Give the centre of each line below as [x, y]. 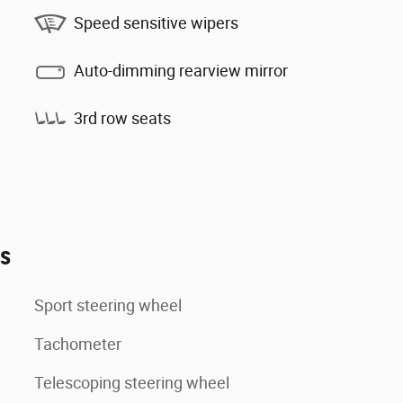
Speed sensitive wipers [156, 22]
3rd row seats [122, 118]
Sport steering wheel [108, 306]
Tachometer [78, 345]
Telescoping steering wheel [132, 383]
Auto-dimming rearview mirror [181, 70]
